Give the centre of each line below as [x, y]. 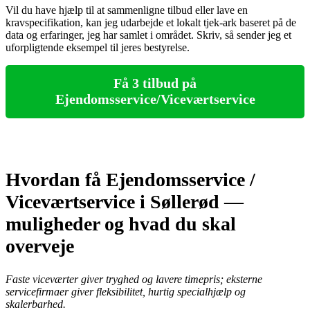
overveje [40, 246]
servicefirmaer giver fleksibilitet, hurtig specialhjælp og [126, 292]
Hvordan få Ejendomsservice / [130, 179]
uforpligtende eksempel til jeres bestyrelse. [98, 47]
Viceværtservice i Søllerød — [125, 201]
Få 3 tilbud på [155, 83]
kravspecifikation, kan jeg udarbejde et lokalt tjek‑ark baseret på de [151, 22]
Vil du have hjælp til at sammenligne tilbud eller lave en [127, 10]
